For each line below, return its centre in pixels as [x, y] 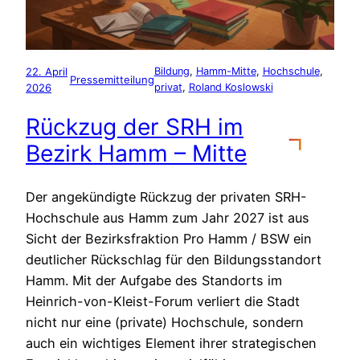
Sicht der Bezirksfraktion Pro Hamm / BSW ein [169, 238]
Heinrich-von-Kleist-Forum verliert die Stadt [163, 301]
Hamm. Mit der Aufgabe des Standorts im [154, 280]
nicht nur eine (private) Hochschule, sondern [165, 322]
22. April [47, 71]
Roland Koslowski [231, 87]
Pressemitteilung [112, 79]
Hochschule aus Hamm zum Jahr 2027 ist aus [168, 217]
